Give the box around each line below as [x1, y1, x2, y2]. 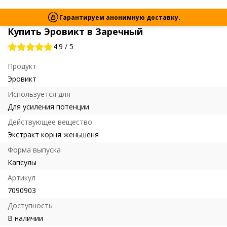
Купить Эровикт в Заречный [8, 25, 143, 37]
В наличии [8, 213, 43, 223]
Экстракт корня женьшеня [8, 130, 99, 139]
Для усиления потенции [8, 102, 89, 111]
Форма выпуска [8, 145, 61, 155]
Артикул [8, 173, 35, 182]
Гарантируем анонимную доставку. [59, 13, 180, 22]
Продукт [8, 61, 36, 71]
